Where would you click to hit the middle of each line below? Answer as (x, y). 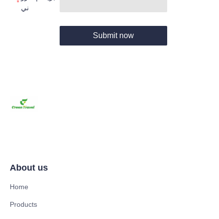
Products (23, 204)
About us (29, 167)
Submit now (113, 35)
